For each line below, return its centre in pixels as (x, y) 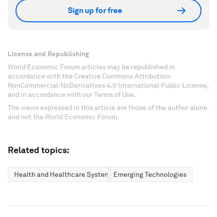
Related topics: (39, 150)
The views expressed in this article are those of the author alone (108, 107)
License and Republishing (48, 54)
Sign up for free (95, 10)
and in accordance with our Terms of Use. (72, 94)
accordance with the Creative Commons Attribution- (90, 76)
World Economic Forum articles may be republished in (91, 67)
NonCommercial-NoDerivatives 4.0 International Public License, (108, 85)
